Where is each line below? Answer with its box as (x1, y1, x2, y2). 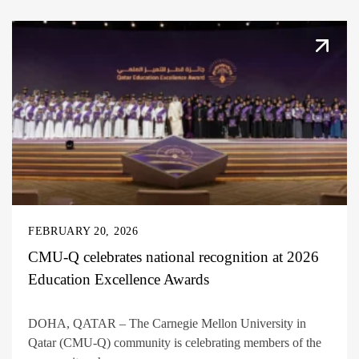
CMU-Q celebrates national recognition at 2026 (28, 248, 319, 266)
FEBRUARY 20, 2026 (28, 225, 139, 238)
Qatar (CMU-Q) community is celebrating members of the (28, 335, 321, 349)
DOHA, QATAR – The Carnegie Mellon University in (28, 316, 306, 330)
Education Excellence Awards (28, 271, 209, 288)
